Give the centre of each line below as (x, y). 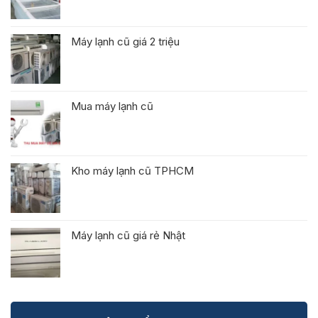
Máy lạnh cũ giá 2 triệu (125, 42)
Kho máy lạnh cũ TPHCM (132, 171)
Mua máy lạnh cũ (112, 106)
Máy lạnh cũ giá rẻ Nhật (128, 236)
